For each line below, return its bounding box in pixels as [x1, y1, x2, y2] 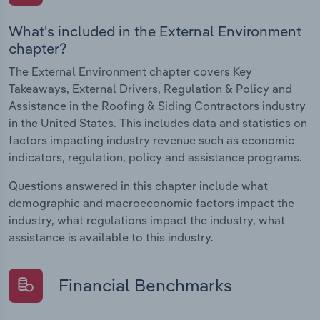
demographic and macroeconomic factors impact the [9, 195, 294, 210]
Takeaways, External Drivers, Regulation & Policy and [9, 81, 292, 96]
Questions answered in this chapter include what [9, 178, 268, 193]
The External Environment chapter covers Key [9, 64, 252, 79]
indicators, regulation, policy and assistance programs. [9, 149, 302, 164]
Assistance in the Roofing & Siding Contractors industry [9, 98, 306, 113]
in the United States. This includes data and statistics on [9, 115, 307, 130]
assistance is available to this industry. [9, 229, 214, 244]
